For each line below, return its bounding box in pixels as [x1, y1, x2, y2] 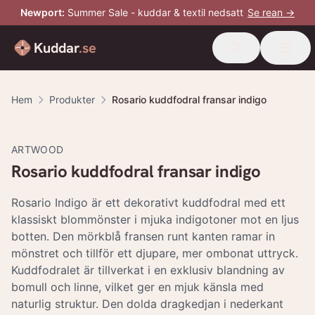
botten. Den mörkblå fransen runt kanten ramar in [11, 229, 275, 243]
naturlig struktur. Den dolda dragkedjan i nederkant [11, 297, 283, 311]
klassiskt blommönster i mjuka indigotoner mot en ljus [11, 212, 299, 226]
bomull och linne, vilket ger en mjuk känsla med [11, 280, 264, 294]
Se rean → [247, 6, 295, 18]
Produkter [49, 94, 95, 105]
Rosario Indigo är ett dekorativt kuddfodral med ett [11, 195, 285, 210]
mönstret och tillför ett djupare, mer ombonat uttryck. [11, 246, 298, 260]
